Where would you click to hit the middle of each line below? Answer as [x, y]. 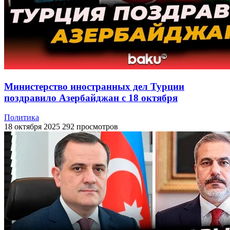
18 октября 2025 [32, 127]
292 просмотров [90, 127]
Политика [22, 118]
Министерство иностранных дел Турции [94, 86]
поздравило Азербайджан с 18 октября [91, 98]
